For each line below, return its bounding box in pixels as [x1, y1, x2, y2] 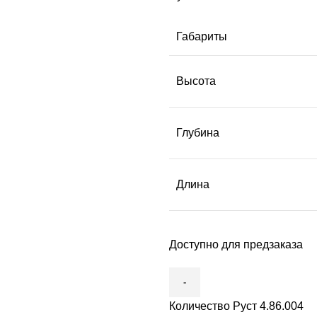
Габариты [176, 30, 227, 42]
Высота [176, 74, 216, 87]
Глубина [176, 126, 219, 139]
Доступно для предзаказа [169, 238, 303, 250]
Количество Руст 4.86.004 [169, 299, 304, 312]
